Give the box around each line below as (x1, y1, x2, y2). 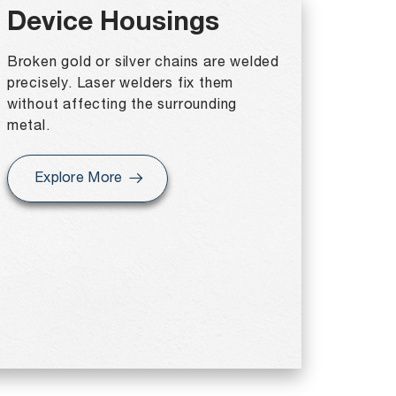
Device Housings (6, 11, 219, 38)
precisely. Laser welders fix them (6, 78, 234, 90)
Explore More (34, 171, 123, 185)
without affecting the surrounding (6, 99, 238, 111)
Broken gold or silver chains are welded (6, 57, 280, 69)
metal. (6, 120, 50, 133)
